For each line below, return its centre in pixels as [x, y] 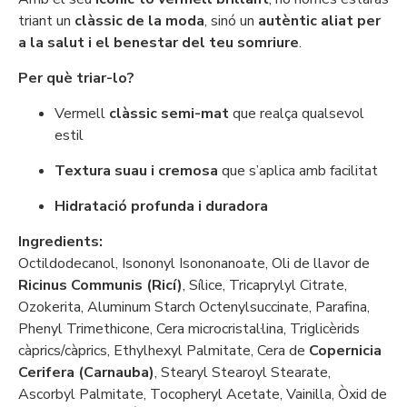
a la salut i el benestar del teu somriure [159, 43]
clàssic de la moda [139, 21]
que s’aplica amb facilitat [298, 171]
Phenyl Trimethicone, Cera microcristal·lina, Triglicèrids [189, 329]
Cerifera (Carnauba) [86, 372]
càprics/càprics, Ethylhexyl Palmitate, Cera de [164, 351]
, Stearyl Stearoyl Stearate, [243, 372]
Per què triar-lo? [76, 78]
